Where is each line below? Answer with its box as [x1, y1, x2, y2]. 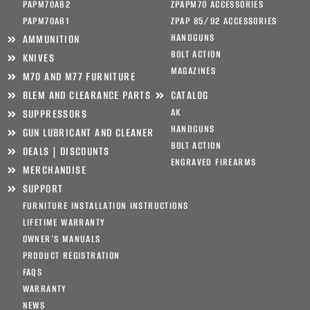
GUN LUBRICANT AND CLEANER [22, 125, 154, 140]
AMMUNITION [22, 32, 80, 47]
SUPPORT [22, 181, 64, 197]
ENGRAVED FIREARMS [170, 156, 257, 170]
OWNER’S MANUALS [22, 232, 101, 246]
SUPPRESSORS [22, 107, 87, 122]
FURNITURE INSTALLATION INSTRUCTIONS [22, 199, 189, 213]
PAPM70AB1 [22, 15, 70, 28]
